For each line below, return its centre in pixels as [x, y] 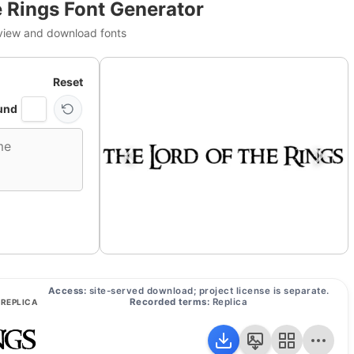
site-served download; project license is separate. [208, 290]
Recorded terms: [169, 301]
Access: [67, 290]
